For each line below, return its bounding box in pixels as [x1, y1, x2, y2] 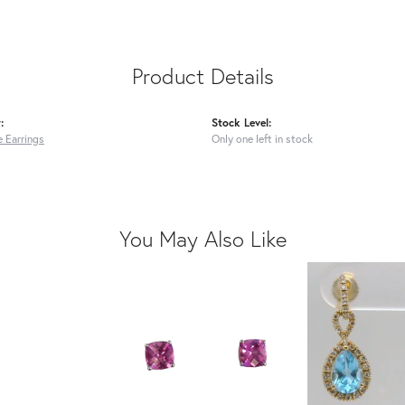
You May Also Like [118, 224, 287, 254]
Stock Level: [212, 115, 271, 130]
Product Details [131, 61, 274, 91]
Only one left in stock [212, 131, 313, 146]
